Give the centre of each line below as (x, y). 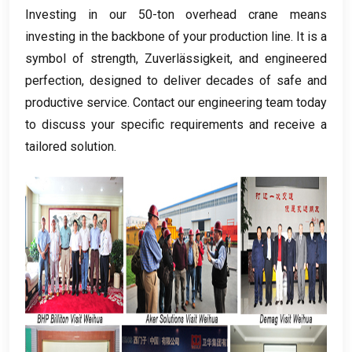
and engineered (283, 58)
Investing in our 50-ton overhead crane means (176, 14)
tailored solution (70, 146)
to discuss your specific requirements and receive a (176, 124)
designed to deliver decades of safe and (208, 80)
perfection (53, 80)
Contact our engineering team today (230, 102)
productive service (76, 102)
